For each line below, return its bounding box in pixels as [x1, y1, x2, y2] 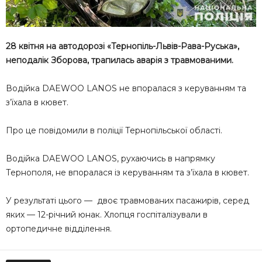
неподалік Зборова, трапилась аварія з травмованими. [6, 54, 233, 65]
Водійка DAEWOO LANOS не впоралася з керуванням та [6, 82, 246, 94]
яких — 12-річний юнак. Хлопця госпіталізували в [6, 209, 208, 220]
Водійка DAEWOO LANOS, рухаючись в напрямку [6, 153, 215, 164]
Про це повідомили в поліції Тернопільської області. [6, 125, 222, 136]
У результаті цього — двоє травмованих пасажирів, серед [6, 195, 249, 206]
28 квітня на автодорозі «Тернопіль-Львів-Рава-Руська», [6, 40, 239, 51]
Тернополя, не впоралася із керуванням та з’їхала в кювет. [6, 167, 249, 178]
